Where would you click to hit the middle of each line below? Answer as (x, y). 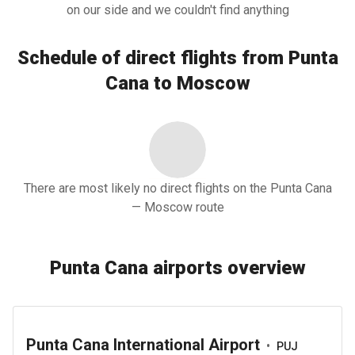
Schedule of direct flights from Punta (177, 58)
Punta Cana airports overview (177, 268)
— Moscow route (177, 207)
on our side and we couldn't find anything (177, 10)
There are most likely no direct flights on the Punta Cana (177, 188)
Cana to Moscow (177, 83)
